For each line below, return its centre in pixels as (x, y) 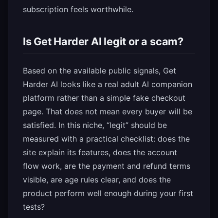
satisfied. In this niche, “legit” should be (95, 125)
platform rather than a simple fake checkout (104, 98)
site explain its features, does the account (100, 153)
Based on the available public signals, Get (100, 71)
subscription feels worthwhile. (78, 9)
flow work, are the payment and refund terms (107, 166)
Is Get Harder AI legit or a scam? (103, 42)
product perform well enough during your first (108, 193)
